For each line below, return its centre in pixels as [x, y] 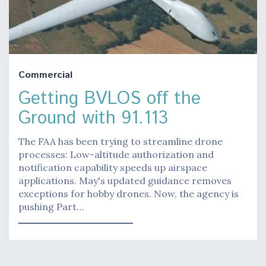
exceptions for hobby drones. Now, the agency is [129, 193]
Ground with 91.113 [93, 118]
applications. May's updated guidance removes [125, 180]
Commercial [45, 75]
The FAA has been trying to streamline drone [121, 141]
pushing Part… [51, 206]
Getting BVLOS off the [110, 99]
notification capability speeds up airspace [113, 167]
